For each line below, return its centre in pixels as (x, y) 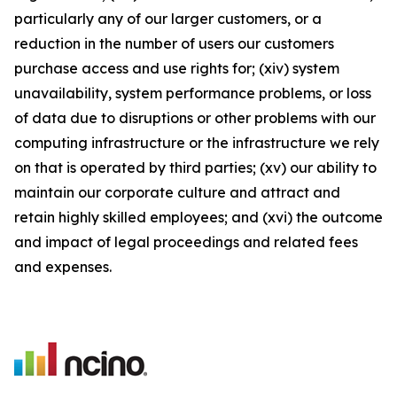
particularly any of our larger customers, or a (168, 19)
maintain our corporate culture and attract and (177, 192)
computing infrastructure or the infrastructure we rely (197, 143)
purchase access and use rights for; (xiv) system (177, 68)
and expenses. (65, 267)
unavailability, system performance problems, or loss (193, 93)
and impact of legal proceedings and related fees (186, 242)
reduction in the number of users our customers (174, 43)
